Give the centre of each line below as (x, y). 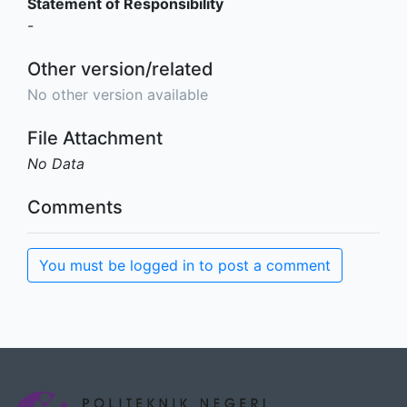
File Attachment (95, 138)
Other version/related (120, 69)
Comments (75, 207)
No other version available (118, 94)
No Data (56, 164)
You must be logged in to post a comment (185, 265)
